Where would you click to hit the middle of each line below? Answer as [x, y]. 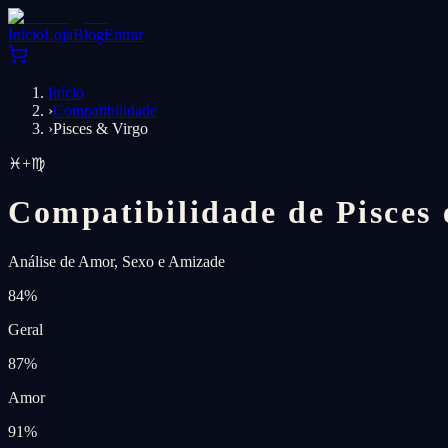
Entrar [123, 34]
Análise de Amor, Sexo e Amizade [116, 261]
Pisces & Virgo [100, 128]
